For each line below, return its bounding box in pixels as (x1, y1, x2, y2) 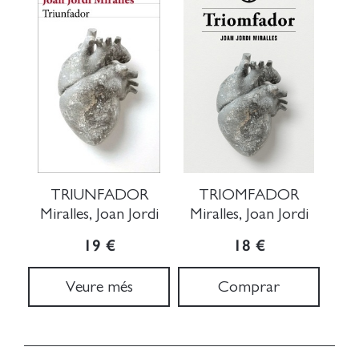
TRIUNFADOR (50, 187, 148, 204)
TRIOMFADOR (199, 187, 299, 204)
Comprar (218, 279, 280, 296)
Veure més (65, 279, 133, 296)
